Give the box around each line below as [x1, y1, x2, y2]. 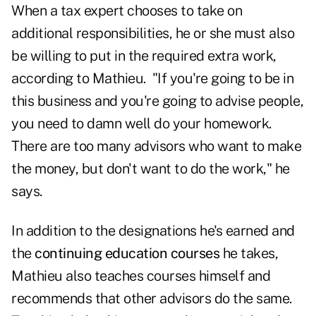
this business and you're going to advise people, [11, 92, 303, 110]
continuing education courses [35, 245, 219, 262]
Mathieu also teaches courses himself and [11, 267, 270, 285]
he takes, [219, 245, 278, 262]
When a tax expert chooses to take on [11, 2, 242, 20]
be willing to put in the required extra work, [11, 47, 276, 65]
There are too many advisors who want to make [11, 138, 301, 155]
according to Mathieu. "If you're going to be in [11, 70, 293, 87]
